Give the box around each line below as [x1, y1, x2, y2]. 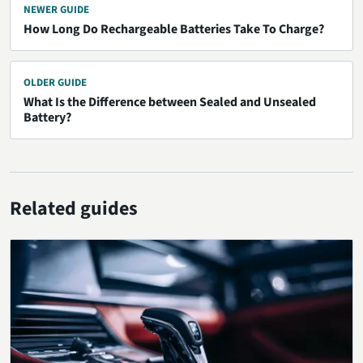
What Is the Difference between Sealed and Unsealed [23, 92, 316, 111]
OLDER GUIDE [23, 75, 87, 90]
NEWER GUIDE [23, 2, 89, 17]
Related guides [10, 194, 138, 223]
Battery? [23, 108, 71, 126]
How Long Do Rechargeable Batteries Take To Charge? [23, 19, 324, 38]
